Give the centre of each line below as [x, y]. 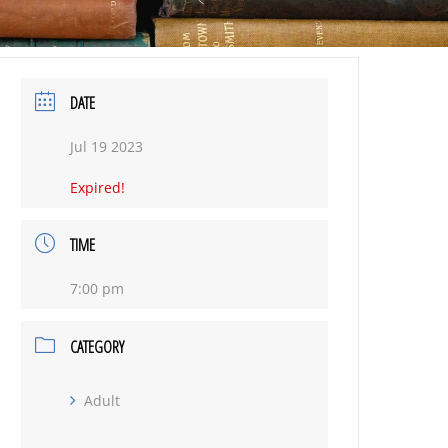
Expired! [98, 187]
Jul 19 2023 [107, 146]
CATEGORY [97, 347]
